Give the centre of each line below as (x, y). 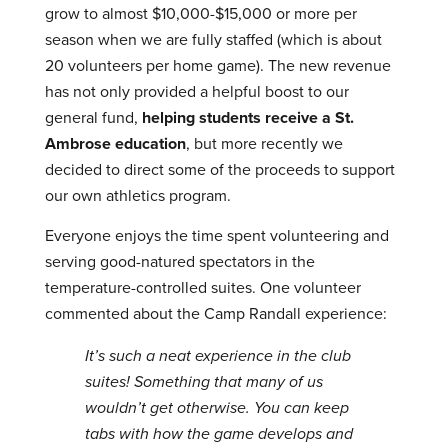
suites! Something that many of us (203, 382)
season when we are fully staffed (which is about (213, 39)
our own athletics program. (137, 195)
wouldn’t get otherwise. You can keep (216, 408)
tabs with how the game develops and (218, 434)
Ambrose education (115, 143)
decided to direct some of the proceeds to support (219, 169)
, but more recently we (264, 143)
